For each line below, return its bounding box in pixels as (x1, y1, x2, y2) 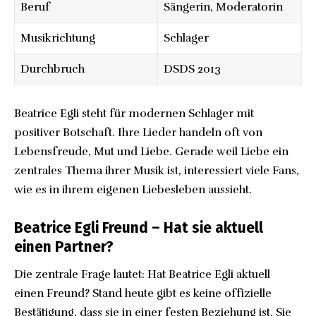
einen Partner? (14, 237, 114, 256)
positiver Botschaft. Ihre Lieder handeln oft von (14, 125, 262, 140)
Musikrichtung (20, 30, 95, 45)
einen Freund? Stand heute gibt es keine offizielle (14, 286, 272, 301)
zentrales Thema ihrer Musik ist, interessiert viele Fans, (14, 163, 299, 178)
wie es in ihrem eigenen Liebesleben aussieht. (14, 182, 252, 197)
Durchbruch (20, 61, 85, 76)
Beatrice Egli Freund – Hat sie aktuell (14, 218, 263, 237)
